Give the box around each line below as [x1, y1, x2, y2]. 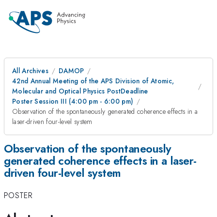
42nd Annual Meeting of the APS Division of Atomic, [12, 76, 174, 86]
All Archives [12, 66, 48, 76]
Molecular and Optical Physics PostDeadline [12, 86, 148, 96]
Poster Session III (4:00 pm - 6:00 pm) [12, 96, 134, 106]
